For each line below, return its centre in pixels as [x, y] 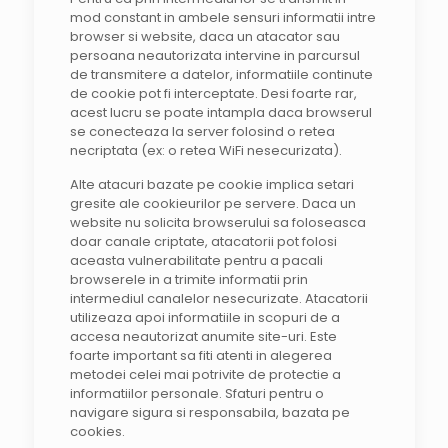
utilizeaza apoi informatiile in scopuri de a [204, 317]
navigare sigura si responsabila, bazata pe [209, 412]
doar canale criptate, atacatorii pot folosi [203, 241]
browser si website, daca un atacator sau [204, 36]
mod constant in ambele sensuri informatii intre [222, 17]
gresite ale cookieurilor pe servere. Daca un [212, 203]
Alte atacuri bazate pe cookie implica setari [211, 184]
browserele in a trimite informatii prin [188, 279]
